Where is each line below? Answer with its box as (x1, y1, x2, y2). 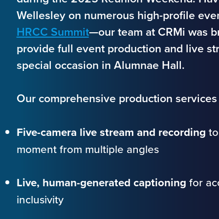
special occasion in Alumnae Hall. (16, 56, 185, 73)
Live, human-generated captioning (16, 175, 186, 191)
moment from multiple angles (16, 141, 159, 157)
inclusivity (16, 192, 64, 208)
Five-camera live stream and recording (16, 124, 206, 140)
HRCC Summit (16, 23, 89, 40)
